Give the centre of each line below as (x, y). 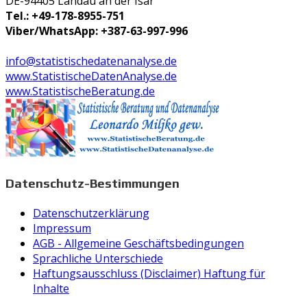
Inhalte (51, 288)
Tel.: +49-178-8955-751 (65, 16)
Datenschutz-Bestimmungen (93, 183)
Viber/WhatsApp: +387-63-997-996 (97, 31)
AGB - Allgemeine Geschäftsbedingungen (138, 243)
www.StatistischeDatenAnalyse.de (91, 76)
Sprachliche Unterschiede (98, 258)
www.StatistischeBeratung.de (80, 91)
